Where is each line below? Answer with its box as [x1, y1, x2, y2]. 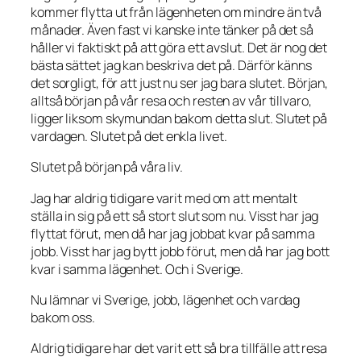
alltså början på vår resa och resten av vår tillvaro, [31, 92, 312, 110]
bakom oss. [31, 308, 96, 326]
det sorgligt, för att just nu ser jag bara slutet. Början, [31, 74, 329, 93]
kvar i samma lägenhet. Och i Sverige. [31, 259, 244, 278]
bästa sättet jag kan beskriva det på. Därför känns [31, 56, 312, 75]
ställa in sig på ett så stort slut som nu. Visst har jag [31, 206, 319, 225]
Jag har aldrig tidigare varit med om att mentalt [31, 189, 298, 207]
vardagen [31, 127, 85, 146]
